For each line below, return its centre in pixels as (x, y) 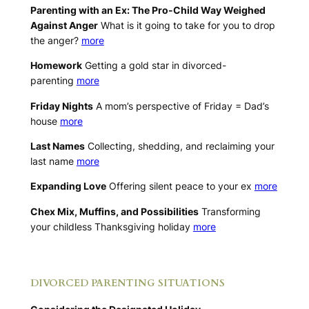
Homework (56, 66)
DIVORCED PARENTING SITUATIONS (127, 283)
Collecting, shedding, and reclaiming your (179, 146)
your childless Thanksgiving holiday (111, 226)
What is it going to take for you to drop (186, 25)
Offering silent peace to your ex (180, 186)
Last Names (57, 146)
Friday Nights (61, 106)
